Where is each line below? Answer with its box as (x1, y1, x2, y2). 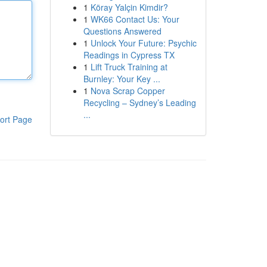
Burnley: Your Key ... (83, 73, 160, 85)
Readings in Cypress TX (83, 49, 175, 61)
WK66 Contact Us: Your (90, 13, 179, 25)
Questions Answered (83, 25, 162, 37)
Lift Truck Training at (90, 61, 167, 73)
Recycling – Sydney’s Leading (83, 97, 196, 108)
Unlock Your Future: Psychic (90, 37, 197, 49)
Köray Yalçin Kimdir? (90, 1, 168, 13)
